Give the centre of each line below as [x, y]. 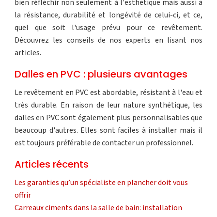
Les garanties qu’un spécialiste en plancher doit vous [101, 182]
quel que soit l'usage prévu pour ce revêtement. [108, 27]
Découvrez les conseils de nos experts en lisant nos [108, 40]
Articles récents [52, 164]
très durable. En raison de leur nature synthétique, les [108, 105]
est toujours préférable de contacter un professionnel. [104, 143]
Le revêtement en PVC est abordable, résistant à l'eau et [108, 92]
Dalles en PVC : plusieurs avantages [101, 74]
